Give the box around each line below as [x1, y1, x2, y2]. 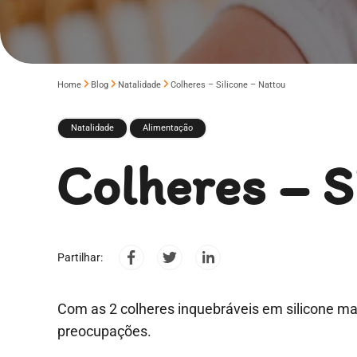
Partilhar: [57, 251, 103, 264]
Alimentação [143, 123, 193, 133]
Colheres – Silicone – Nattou [171, 80, 285, 90]
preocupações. [57, 323, 151, 339]
